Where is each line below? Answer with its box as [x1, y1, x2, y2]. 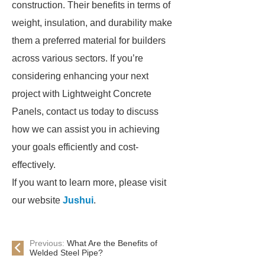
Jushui [63, 195, 93, 205]
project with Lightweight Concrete [12, 89, 151, 99]
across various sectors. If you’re [12, 53, 143, 63]
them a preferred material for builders [12, 35, 166, 46]
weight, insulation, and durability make [12, 18, 172, 28]
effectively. [12, 160, 56, 170]
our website [12, 195, 63, 205]
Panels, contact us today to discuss [12, 106, 159, 117]
